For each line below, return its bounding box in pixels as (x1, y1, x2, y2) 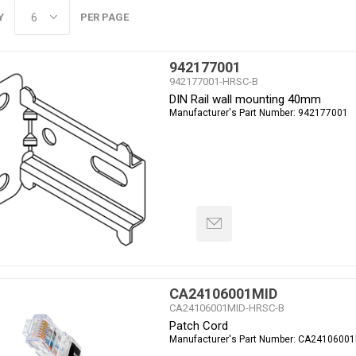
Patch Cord (168, 319, 228, 334)
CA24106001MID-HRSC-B (168, 302, 284, 315)
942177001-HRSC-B (168, 75, 258, 87)
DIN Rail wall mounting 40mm (168, 91, 321, 106)
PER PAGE (79, 11, 129, 23)
